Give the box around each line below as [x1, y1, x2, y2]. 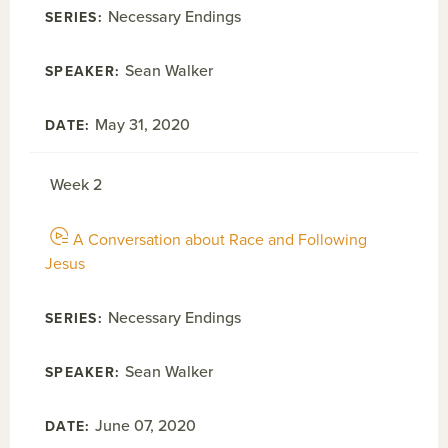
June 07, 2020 [95, 416, 197, 436]
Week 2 [50, 175, 102, 195]
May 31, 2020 [95, 115, 191, 135]
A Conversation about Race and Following [73, 230, 367, 250]
